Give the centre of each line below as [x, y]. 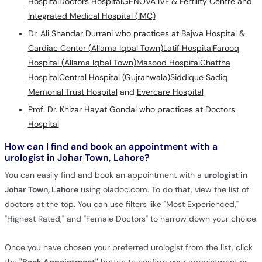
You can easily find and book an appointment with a [104, 175]
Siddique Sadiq [199, 77]
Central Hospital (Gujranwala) [114, 77]
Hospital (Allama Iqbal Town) [82, 63]
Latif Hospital [188, 48]
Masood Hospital [168, 63]
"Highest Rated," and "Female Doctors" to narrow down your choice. [131, 219]
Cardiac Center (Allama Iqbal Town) [95, 48]
